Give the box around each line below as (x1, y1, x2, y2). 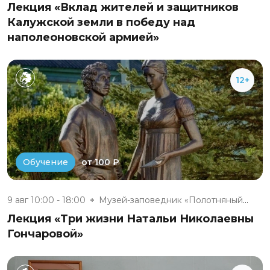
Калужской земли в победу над (7, 16, 195, 29)
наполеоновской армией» (7, 31, 159, 44)
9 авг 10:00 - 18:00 (7, 195, 86, 206)
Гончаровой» (7, 227, 83, 240)
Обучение (23, 157, 68, 168)
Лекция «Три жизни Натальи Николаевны (7, 212, 254, 225)
